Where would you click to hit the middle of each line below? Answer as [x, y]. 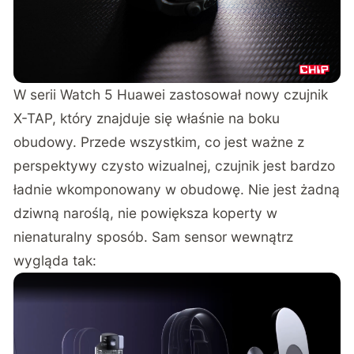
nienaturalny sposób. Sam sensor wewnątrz [154, 237]
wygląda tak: [55, 261]
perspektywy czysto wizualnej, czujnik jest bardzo [175, 166]
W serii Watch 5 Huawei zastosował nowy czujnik [171, 95]
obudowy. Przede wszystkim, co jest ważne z [159, 142]
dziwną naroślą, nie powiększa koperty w [146, 213]
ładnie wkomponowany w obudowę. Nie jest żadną [177, 190]
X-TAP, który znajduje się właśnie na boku [147, 119]
